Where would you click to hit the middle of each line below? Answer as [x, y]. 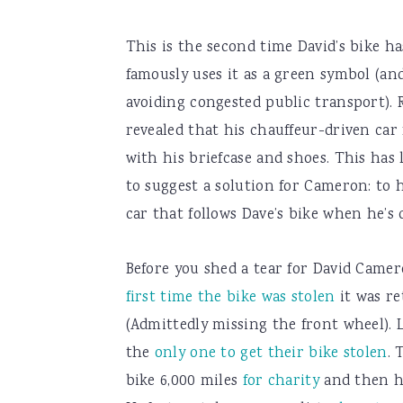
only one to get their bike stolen [271, 354]
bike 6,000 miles [184, 382]
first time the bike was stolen [230, 298]
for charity [281, 382]
